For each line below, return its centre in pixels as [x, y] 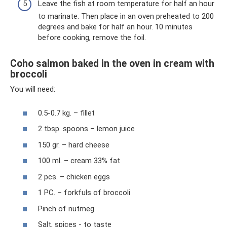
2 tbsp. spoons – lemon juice [86, 129]
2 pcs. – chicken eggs [74, 177]
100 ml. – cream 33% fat [79, 161]
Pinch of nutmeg [66, 209]
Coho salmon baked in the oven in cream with [112, 63]
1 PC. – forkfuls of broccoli [84, 193]
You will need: [33, 89]
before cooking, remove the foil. [92, 38]
